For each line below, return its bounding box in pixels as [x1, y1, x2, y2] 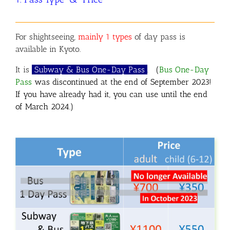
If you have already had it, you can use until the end [15, 89, 207, 99]
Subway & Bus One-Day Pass [32, 64, 147, 74]
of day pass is [132, 31, 185, 42]
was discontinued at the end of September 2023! [34, 76, 212, 87]
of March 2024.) [15, 101, 73, 111]
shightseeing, [29, 31, 75, 42]
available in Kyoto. [15, 44, 81, 54]
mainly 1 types [78, 31, 132, 42]
